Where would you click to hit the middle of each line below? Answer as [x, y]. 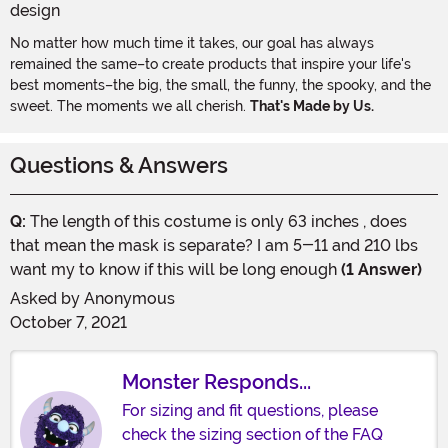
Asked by [47, 298]
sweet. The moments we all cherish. [130, 105]
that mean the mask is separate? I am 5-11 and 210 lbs [214, 245]
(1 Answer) [379, 269]
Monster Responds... [216, 381]
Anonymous [129, 298]
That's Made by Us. [312, 105]
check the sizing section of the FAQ [252, 434]
